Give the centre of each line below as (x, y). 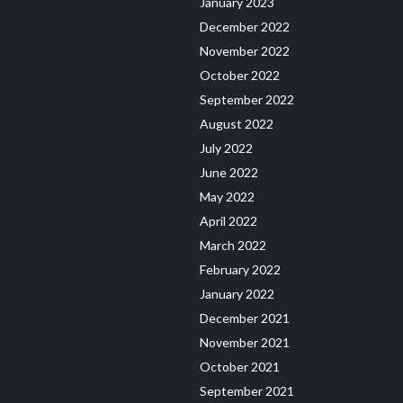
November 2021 (245, 343)
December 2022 (245, 27)
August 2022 (237, 124)
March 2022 (233, 246)
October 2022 (240, 76)
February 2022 (240, 270)
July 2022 (226, 148)
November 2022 (245, 51)
